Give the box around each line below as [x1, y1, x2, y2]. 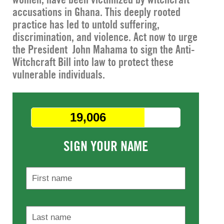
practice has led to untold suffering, [12, 17, 159, 31]
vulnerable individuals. [12, 67, 105, 81]
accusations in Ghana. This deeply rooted [12, 5, 180, 18]
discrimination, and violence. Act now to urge [12, 30, 197, 43]
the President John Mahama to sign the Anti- [12, 42, 195, 56]
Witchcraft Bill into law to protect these [12, 55, 173, 68]
